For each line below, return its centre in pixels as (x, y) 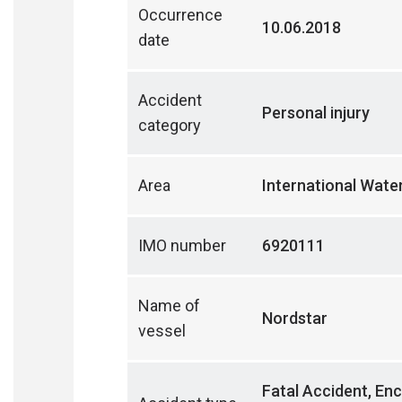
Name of (169, 306)
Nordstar (295, 318)
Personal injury (316, 113)
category (170, 125)
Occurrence (180, 15)
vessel (162, 331)
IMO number (182, 245)
